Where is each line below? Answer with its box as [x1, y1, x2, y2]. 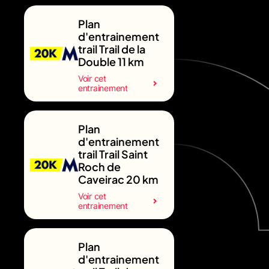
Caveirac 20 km [78, 172, 159, 186]
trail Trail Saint [78, 147, 148, 161]
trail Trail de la [78, 41, 145, 56]
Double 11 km [78, 54, 144, 68]
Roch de [78, 159, 121, 174]
